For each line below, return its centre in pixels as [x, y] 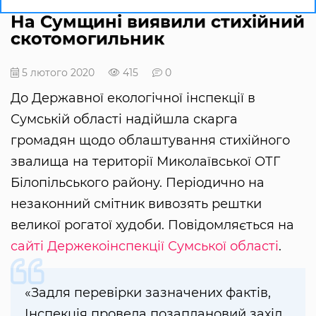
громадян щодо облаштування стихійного [150, 140]
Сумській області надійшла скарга [124, 119]
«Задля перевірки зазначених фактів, [148, 292]
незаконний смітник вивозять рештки [136, 203]
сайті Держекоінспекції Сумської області [145, 246]
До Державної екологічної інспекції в [133, 98]
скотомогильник [87, 38]
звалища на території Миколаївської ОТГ [145, 161]
